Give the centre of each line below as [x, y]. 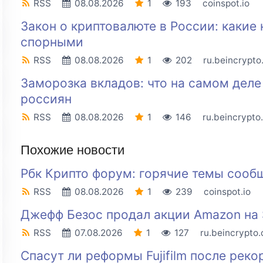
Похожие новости [72, 150]
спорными [52, 42]
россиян [46, 99]
